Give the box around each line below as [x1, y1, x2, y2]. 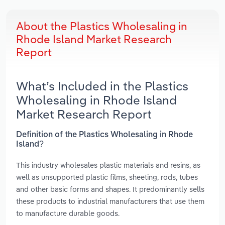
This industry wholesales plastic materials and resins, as [16, 160, 200, 170]
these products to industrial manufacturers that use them [16, 196, 204, 206]
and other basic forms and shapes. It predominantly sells [16, 184, 204, 194]
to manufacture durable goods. [16, 208, 120, 218]
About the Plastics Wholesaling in [16, 19, 187, 34]
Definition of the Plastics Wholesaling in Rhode [16, 131, 193, 139]
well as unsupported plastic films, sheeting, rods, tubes [16, 172, 198, 182]
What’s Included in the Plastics [16, 78, 188, 94]
